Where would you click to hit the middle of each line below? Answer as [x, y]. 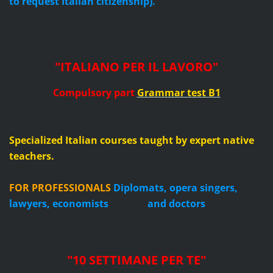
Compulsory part [94, 93]
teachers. [31, 156]
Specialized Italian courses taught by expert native [131, 140]
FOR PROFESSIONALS [61, 188]
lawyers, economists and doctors [107, 204]
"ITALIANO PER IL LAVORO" [136, 67]
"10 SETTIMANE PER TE [134, 260]
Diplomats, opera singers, [175, 188]
